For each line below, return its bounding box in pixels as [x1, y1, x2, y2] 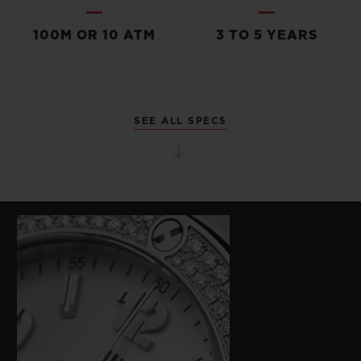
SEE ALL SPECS [134, 116, 227, 127]
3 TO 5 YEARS [215, 28, 317, 42]
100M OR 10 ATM [33, 28, 156, 42]
